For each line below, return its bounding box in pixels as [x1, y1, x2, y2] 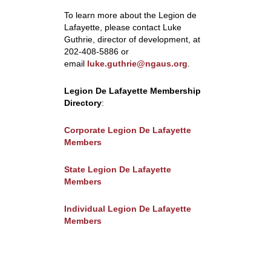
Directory [64, 98, 102, 108]
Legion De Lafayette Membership [64, 86, 201, 96]
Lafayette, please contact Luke [64, 22, 181, 32]
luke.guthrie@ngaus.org [87, 59, 188, 68]
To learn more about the [64, 10, 156, 20]
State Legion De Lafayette [64, 165, 171, 174]
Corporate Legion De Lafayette [64, 125, 191, 135]
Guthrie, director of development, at [64, 34, 200, 44]
